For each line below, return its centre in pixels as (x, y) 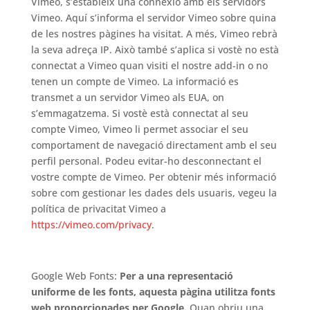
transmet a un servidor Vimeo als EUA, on (127, 97)
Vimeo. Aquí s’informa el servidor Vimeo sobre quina (153, 18)
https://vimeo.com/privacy (91, 225)
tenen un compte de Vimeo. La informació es (135, 81)
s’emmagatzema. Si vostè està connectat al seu (139, 113)
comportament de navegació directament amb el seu (154, 145)
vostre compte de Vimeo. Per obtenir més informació (153, 177)
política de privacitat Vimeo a (98, 209)
